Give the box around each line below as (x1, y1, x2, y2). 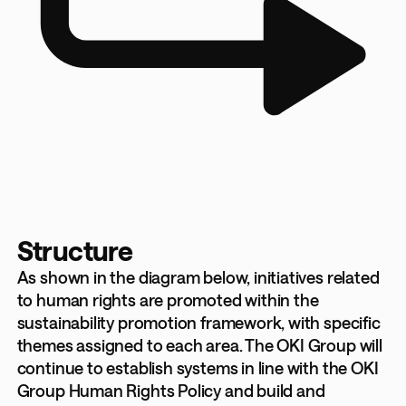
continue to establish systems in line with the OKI (16, 357, 379, 378)
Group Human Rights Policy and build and (16, 380, 325, 401)
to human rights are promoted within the (16, 289, 319, 310)
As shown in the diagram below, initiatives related (16, 266, 380, 287)
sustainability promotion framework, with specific (16, 312, 381, 333)
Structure (16, 234, 133, 266)
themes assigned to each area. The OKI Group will (16, 334, 382, 355)
